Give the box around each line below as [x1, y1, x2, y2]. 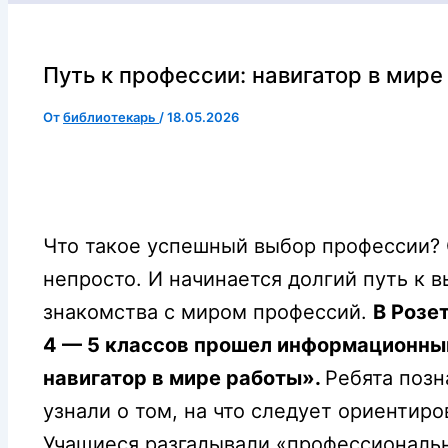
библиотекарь [63, 108, 159, 125]
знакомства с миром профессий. [43, 299, 373, 324]
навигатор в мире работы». [43, 365, 325, 390]
